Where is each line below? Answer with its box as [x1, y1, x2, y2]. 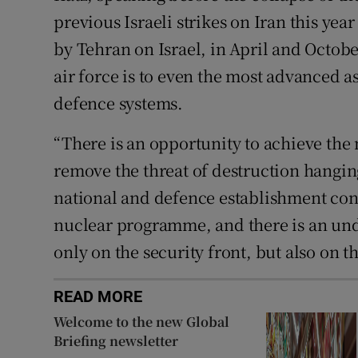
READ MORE [54, 288, 143, 304]
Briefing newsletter [54, 331, 179, 350]
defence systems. [54, 90, 184, 114]
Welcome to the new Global [54, 312, 230, 331]
